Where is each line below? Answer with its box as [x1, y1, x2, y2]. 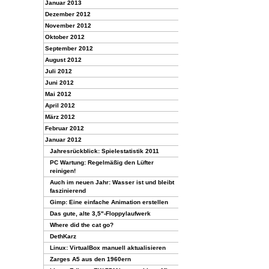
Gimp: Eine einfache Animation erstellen [50, 199, 168, 205]
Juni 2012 [45, 79, 74, 86]
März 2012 [45, 113, 75, 120]
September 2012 [45, 45, 93, 52]
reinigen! [50, 168, 76, 174]
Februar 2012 [45, 125, 84, 131]
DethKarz [50, 233, 76, 240]
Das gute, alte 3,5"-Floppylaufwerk [50, 210, 151, 217]
